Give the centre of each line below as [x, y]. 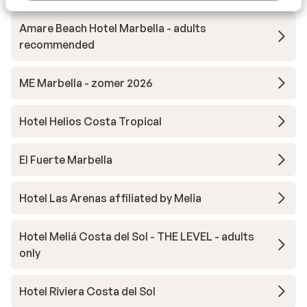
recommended [57, 45]
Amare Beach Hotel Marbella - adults [113, 28]
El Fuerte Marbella [66, 160]
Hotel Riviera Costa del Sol [87, 291]
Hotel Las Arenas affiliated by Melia [110, 198]
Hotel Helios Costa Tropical [90, 121]
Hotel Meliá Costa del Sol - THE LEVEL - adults [137, 236]
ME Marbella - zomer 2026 [86, 83]
